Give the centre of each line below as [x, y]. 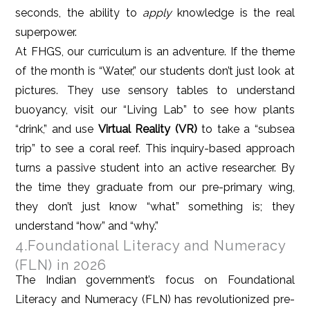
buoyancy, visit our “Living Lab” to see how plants [155, 110]
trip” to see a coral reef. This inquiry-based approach [155, 149]
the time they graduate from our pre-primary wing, [155, 188]
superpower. [46, 33]
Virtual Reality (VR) [147, 129]
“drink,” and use [57, 129]
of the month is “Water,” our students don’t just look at [155, 71]
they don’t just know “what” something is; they [155, 207]
